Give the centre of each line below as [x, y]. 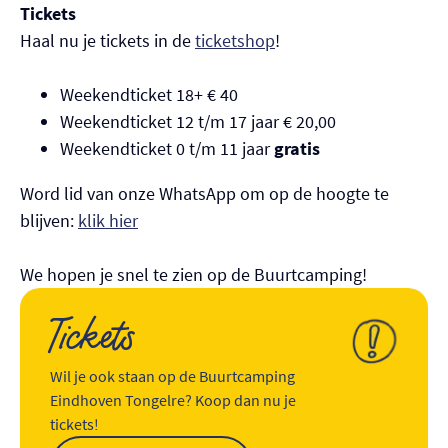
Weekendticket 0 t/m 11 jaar [167, 149]
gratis [297, 149]
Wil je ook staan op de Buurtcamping [172, 376]
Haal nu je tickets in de [107, 41]
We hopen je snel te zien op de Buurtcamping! [193, 275]
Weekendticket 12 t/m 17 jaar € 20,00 [198, 122]
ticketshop [235, 41]
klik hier [108, 221]
